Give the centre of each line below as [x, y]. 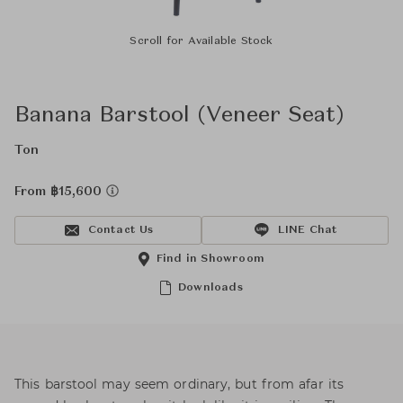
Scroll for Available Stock [201, 41]
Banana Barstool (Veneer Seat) [179, 116]
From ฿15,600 [60, 192]
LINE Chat [308, 230]
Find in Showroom [210, 259]
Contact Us [121, 230]
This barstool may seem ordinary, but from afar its [179, 384]
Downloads [210, 288]
